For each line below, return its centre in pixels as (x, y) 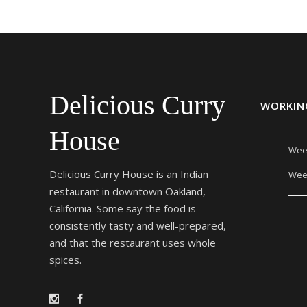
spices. (65, 260)
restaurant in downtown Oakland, (127, 191)
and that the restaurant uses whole (133, 243)
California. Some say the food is (123, 208)
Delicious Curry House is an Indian (129, 174)
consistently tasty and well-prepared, (138, 225)
